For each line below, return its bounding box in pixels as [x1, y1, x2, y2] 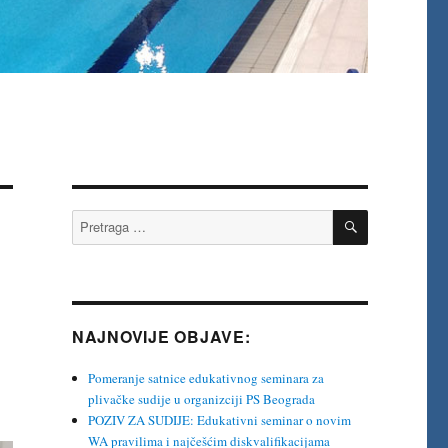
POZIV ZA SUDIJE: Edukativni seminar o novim [88, 411, 352, 430]
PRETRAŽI [366, 206, 437, 226]
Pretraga [70, 210, 115, 229]
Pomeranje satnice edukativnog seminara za [88, 369, 325, 388]
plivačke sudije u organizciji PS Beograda [88, 390, 316, 409]
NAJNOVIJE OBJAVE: [71, 325, 251, 349]
